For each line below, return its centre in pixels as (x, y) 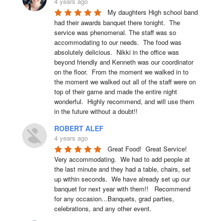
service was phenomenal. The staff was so (115, 32)
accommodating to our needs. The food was (118, 42)
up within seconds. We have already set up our (122, 179)
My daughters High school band (152, 12)
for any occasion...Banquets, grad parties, (114, 198)
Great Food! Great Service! (147, 148)
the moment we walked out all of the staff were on (125, 81)
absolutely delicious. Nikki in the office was (116, 52)
